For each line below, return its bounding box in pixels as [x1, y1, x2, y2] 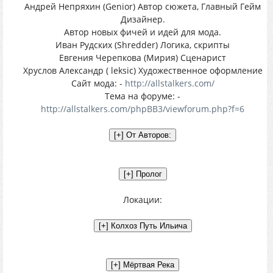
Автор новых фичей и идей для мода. [64, 26, 221, 38]
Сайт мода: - [71, 77, 125, 89]
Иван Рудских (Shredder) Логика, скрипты [55, 39, 230, 51]
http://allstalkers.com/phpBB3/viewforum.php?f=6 [41, 103, 244, 115]
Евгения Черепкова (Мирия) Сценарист [59, 52, 226, 63]
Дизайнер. [120, 13, 165, 25]
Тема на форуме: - [105, 90, 180, 102]
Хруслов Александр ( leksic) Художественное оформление [23, 65, 263, 76]
